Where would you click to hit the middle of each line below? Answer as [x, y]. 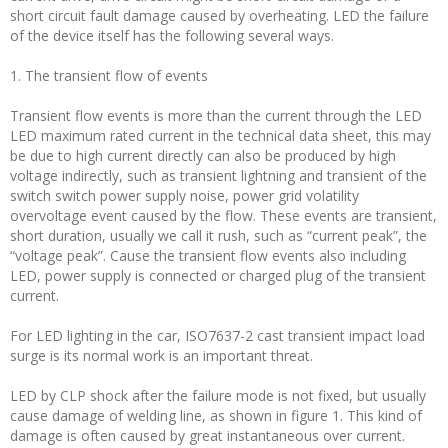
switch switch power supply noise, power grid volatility [184, 195]
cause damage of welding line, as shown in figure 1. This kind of [216, 415]
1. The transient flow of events [109, 75]
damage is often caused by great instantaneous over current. [207, 435]
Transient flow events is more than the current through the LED [216, 115]
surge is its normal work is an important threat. [161, 355]
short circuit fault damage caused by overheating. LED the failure [219, 15]
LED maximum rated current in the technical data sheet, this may [220, 135]
